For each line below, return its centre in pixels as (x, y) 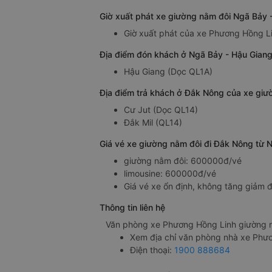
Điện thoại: (152, 250)
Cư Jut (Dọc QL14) (161, 110)
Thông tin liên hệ (132, 208)
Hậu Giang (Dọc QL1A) (168, 72)
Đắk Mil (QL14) (153, 123)
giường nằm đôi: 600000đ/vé (183, 161)
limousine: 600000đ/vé (170, 174)
